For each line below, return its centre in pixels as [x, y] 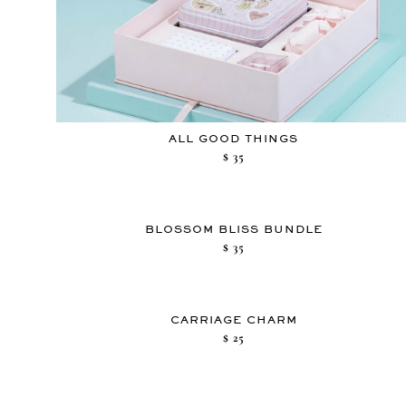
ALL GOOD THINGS [234, 138]
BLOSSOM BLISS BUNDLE [233, 229]
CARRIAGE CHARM [233, 319]
